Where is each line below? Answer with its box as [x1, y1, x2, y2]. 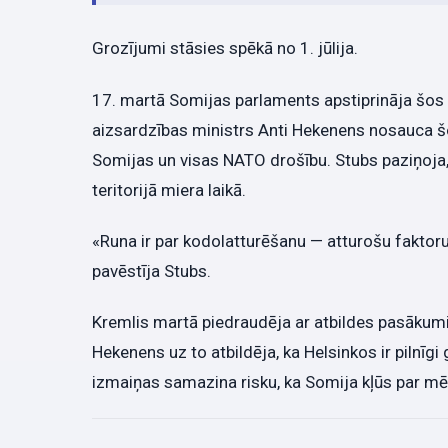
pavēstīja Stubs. [92, 260, 211, 281]
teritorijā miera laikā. [92, 179, 246, 200]
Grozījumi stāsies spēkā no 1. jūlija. [92, 38, 358, 59]
